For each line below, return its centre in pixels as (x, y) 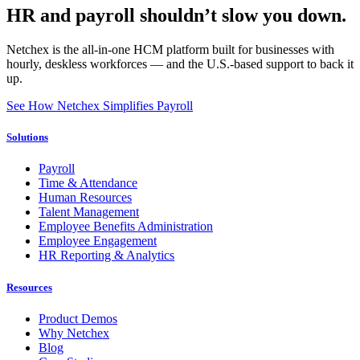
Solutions (27, 137)
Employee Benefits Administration (126, 227)
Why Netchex (74, 333)
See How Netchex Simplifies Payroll (100, 106)
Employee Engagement (98, 241)
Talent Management (89, 212)
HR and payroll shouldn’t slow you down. (176, 16)
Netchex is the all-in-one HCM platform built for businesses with (170, 50)
